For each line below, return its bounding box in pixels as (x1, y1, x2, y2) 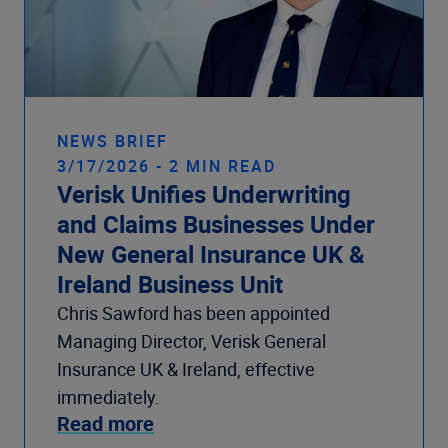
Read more (57, 410, 154, 438)
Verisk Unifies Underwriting (57, 178, 351, 211)
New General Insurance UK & (57, 238, 365, 271)
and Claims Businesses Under (57, 208, 375, 241)
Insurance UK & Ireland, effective (57, 357, 315, 382)
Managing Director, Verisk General (57, 329, 326, 354)
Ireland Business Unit (57, 268, 283, 301)
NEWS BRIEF (57, 130, 168, 153)
